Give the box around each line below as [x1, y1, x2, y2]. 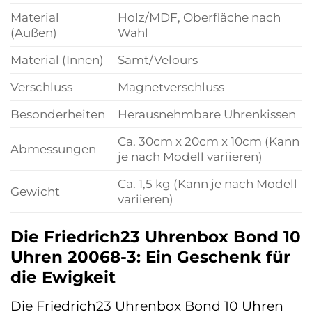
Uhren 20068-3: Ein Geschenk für [10, 247, 290, 267]
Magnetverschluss [117, 79, 224, 95]
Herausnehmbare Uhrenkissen [117, 107, 296, 122]
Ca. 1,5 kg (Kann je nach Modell [117, 176, 297, 192]
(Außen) [10, 25, 57, 40]
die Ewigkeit [10, 267, 116, 287]
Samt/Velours [117, 52, 198, 68]
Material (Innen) [10, 52, 104, 68]
